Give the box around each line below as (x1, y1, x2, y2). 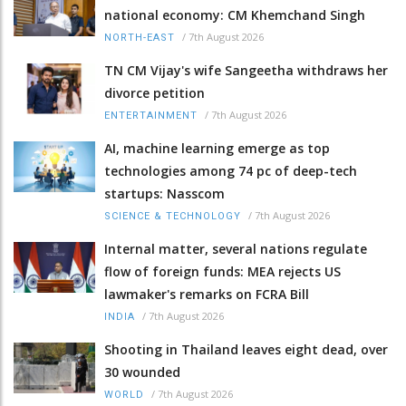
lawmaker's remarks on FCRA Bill (104, 285, 309, 304)
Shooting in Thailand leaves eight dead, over (104, 341, 388, 359)
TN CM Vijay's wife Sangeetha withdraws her (104, 62, 388, 80)
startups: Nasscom (104, 185, 225, 203)
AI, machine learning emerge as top (104, 140, 330, 158)
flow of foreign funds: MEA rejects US (104, 263, 341, 281)
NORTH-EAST (104, 32, 175, 44)
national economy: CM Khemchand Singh (104, 6, 365, 24)
